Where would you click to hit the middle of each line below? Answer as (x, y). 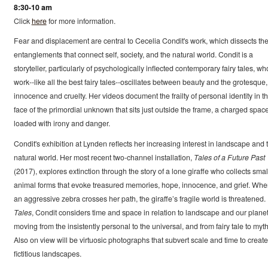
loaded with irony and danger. (62, 124)
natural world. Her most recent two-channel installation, (103, 158)
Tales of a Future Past (229, 158)
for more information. (81, 21)
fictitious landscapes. (47, 254)
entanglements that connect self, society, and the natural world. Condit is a (133, 55)
